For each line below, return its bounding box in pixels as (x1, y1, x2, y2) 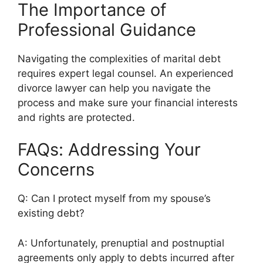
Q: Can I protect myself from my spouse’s (18, 193, 211, 204)
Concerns (18, 159, 95, 180)
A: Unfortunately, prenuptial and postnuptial (18, 237, 224, 249)
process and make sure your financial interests (18, 96, 238, 109)
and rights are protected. (18, 111, 135, 123)
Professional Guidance (18, 19, 196, 40)
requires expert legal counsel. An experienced (18, 67, 234, 79)
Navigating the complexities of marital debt (18, 52, 221, 65)
